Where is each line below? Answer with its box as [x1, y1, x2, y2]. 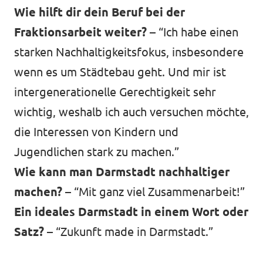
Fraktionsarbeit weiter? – [14, 25, 159, 39]
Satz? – [14, 225, 56, 239]
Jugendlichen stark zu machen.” [14, 145, 179, 159]
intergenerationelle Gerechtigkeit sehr [14, 85, 216, 99]
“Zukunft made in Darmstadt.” [56, 225, 213, 239]
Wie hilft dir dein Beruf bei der [14, 5, 185, 19]
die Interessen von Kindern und [14, 125, 178, 139]
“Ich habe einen [159, 25, 238, 39]
